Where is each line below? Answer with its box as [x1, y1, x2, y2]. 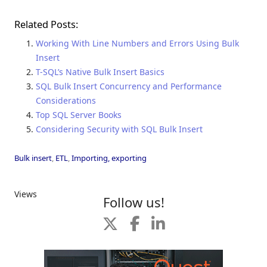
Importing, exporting [72, 152, 147, 163]
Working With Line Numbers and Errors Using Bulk [36, 37, 239, 49]
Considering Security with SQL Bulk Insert [36, 123, 203, 135]
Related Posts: [14, 17, 78, 31]
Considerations [36, 94, 96, 106]
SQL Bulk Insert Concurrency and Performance [36, 80, 222, 92]
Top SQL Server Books [36, 108, 122, 120]
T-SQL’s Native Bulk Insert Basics [36, 66, 164, 77]
